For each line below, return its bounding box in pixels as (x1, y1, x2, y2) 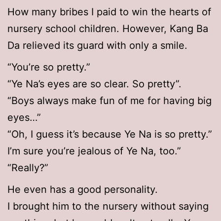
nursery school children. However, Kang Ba (7, 23, 208, 35)
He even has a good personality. (7, 184, 158, 196)
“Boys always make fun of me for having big (7, 95, 212, 107)
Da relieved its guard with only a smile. (7, 39, 187, 52)
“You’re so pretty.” (7, 61, 90, 74)
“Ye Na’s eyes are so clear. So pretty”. (7, 78, 182, 90)
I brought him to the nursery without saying (7, 200, 209, 213)
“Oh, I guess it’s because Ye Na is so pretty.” (7, 128, 212, 141)
